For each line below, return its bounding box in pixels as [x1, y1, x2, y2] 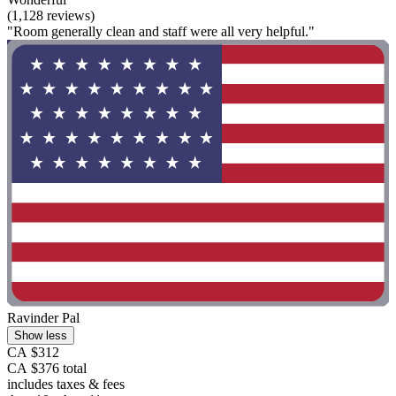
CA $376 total [7, 361, 87, 377]
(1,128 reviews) [7, 8, 95, 23]
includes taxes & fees [7, 377, 125, 392]
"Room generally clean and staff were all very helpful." [7, 24, 315, 39]
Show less [14, 329, 67, 343]
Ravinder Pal [7, 310, 80, 326]
